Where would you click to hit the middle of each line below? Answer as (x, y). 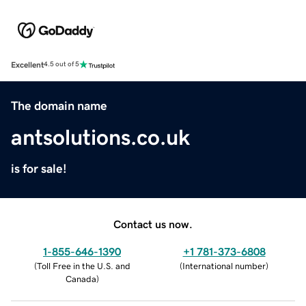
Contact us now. (153, 224)
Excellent (27, 65)
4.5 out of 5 (61, 65)
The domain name (59, 106)
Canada (81, 279)
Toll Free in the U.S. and (83, 266)
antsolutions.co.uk (100, 137)
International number (224, 266)
